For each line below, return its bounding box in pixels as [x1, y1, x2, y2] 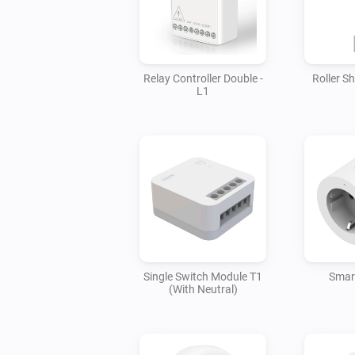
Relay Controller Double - [143, 71, 263, 85]
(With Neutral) [168, 282, 238, 296]
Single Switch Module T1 [143, 269, 262, 283]
